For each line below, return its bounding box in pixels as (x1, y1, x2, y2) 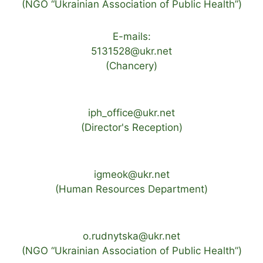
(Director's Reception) (80, 122, 183, 134)
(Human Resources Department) (55, 183, 208, 195)
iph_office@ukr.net (88, 107, 175, 119)
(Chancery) (106, 60, 157, 72)
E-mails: (112, 31, 151, 43)
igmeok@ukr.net (93, 168, 170, 181)
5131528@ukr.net (91, 45, 172, 58)
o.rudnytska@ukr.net (83, 230, 180, 242)
